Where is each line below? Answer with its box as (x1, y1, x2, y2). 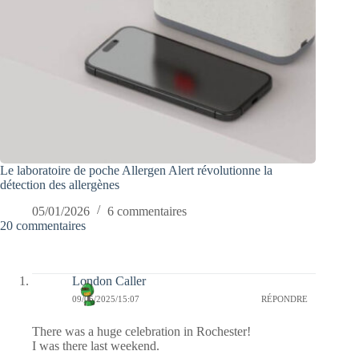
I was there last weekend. (32, 339, 159, 353)
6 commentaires (107, 204, 187, 219)
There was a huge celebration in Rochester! (32, 325, 251, 339)
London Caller (72, 274, 146, 288)
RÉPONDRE (261, 293, 309, 304)
